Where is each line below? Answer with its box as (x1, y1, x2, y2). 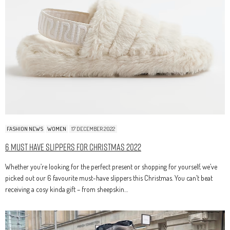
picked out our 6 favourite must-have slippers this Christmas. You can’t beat (5, 174, 213, 183)
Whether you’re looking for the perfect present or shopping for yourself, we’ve (5, 162, 217, 171)
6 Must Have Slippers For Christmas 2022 (5, 141, 141, 154)
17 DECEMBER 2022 (71, 125, 115, 133)
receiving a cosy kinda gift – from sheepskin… (5, 185, 128, 194)
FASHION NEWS (7, 125, 43, 133)
